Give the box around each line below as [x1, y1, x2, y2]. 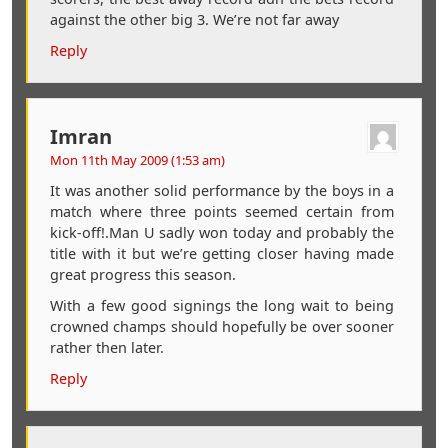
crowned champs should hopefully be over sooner [49, 316, 395, 336]
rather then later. [49, 337, 164, 357]
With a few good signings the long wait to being [49, 295, 395, 315]
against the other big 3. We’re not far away [49, 9, 339, 29]
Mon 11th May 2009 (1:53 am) [49, 150, 225, 169]
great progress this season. [49, 264, 236, 284]
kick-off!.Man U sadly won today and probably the [49, 222, 395, 242]
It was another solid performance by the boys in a [49, 180, 395, 200]
